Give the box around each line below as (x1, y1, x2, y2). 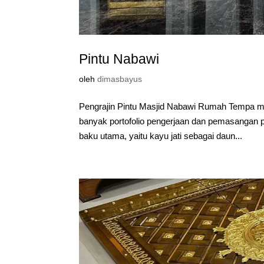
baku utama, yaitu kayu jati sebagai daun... (79, 130, 243, 141)
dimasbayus (97, 74, 143, 84)
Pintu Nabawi (79, 51, 160, 67)
